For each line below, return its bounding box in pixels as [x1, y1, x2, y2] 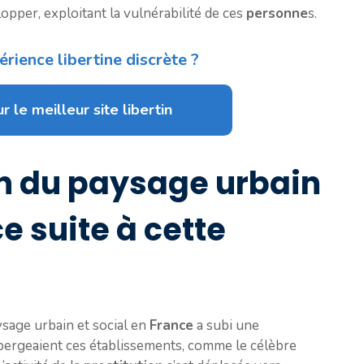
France [149, 315, 193, 335]
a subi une [193, 315, 259, 335]
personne [246, 3, 308, 23]
